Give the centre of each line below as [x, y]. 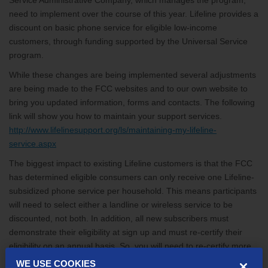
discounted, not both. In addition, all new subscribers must [119, 218]
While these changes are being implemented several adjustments [133, 75]
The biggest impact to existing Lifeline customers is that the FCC [131, 163]
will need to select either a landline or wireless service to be [121, 205]
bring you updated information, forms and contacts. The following [132, 102]
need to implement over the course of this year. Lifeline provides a [134, 14]
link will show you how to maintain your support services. [115, 116]
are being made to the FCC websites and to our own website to [128, 89]
